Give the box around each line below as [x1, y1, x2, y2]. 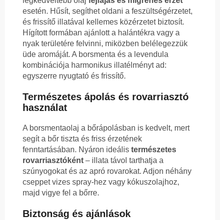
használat [23, 102, 67, 113]
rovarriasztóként [23, 156, 83, 165]
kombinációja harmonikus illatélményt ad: [23, 61, 166, 70]
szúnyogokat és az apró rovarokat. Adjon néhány [23, 167, 192, 176]
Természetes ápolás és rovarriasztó [23, 91, 189, 103]
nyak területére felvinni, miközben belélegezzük [23, 39, 188, 48]
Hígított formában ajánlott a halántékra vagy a [23, 28, 180, 37]
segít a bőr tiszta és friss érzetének [23, 135, 142, 143]
